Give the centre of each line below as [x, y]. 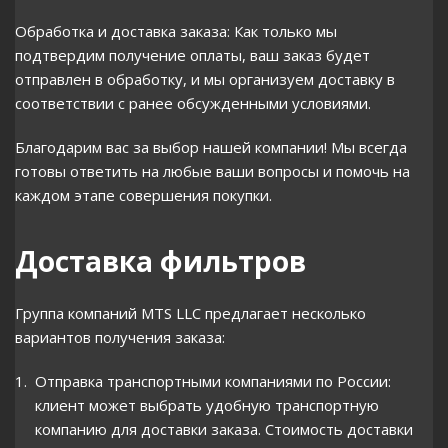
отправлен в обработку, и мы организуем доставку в [205, 79]
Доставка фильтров [160, 261]
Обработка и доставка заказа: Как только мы [176, 31]
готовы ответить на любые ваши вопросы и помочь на [212, 171]
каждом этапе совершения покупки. [143, 195]
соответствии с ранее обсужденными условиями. [193, 103]
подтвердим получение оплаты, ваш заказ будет [192, 55]
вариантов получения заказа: [120, 337]
